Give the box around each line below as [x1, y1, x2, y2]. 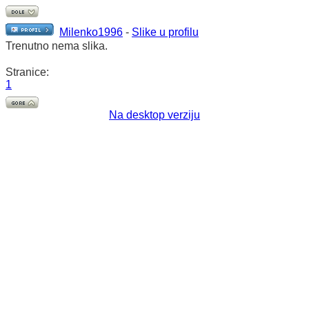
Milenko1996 [59, 26, 123, 38]
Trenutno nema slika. [6, 40, 108, 52]
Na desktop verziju [109, 109, 200, 121]
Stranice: [6, 66, 49, 78]
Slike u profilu [132, 26, 199, 38]
